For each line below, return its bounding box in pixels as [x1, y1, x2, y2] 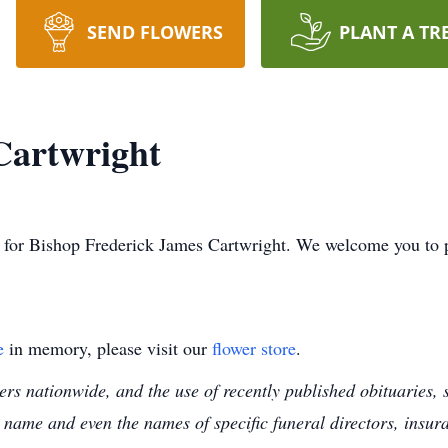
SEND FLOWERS [86, 20, 223, 44]
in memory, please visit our [4, 336, 212, 360]
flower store [212, 336, 296, 360]
